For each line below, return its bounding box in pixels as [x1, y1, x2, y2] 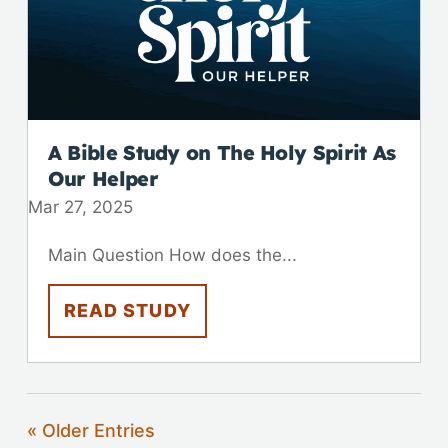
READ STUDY [63, 299, 191, 321]
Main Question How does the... [47, 244, 297, 265]
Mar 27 [27, 196, 82, 217]
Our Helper [47, 165, 158, 191]
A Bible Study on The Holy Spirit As [47, 139, 396, 165]
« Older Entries [26, 419, 155, 441]
